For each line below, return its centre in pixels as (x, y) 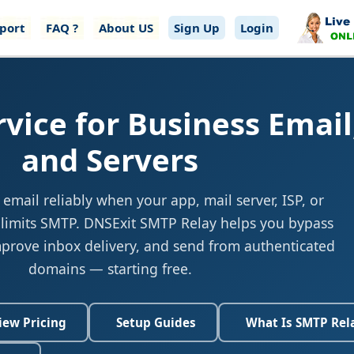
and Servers (110, 160)
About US (126, 28)
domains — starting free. (110, 269)
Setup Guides (156, 322)
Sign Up (197, 28)
